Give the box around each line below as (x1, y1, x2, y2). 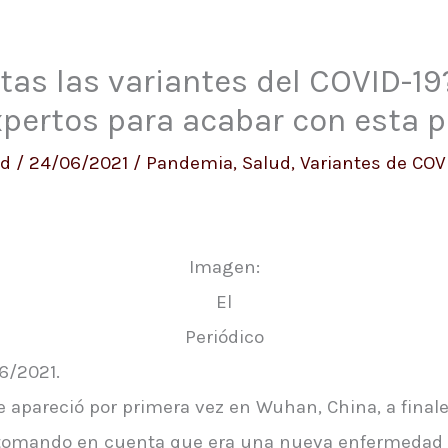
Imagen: (188, 256, 260, 279)
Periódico (184, 326, 264, 349)
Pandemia (145, 152, 233, 175)
